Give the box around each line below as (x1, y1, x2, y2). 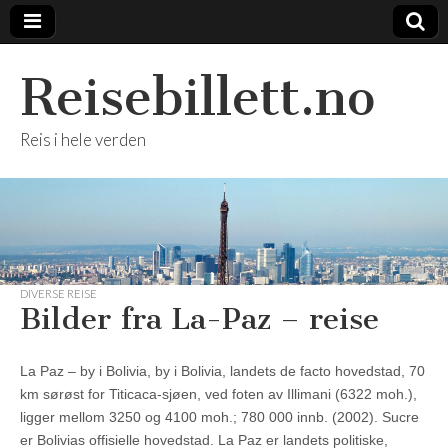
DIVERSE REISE (20, 287, 97, 301)
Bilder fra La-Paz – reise (20, 301, 379, 338)
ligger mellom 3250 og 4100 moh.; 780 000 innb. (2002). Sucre (20, 409, 419, 426)
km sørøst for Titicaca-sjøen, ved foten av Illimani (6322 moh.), (20, 386, 417, 403)
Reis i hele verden (20, 129, 146, 150)
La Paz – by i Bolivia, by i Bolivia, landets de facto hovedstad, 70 (20, 363, 425, 380)
